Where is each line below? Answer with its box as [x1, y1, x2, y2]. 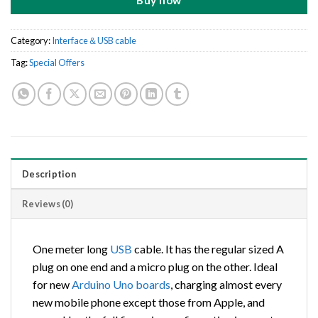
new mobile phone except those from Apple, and [33, 295, 265, 309]
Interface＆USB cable [52, 34, 136, 46]
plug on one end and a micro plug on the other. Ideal [33, 259, 278, 273]
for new [33, 277, 72, 291]
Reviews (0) [22, 197, 73, 209]
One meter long [33, 241, 110, 256]
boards [136, 277, 170, 291]
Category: [11, 34, 52, 46]
